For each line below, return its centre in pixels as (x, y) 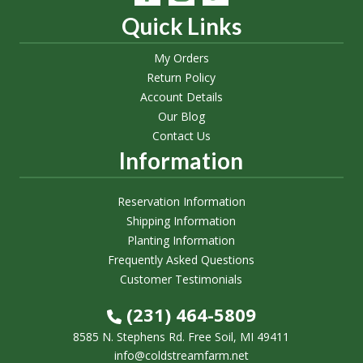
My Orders (181, 58)
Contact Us (181, 136)
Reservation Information (181, 201)
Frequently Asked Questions (181, 260)
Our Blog (181, 116)
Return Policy (181, 77)
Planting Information (181, 240)
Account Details (181, 97)
